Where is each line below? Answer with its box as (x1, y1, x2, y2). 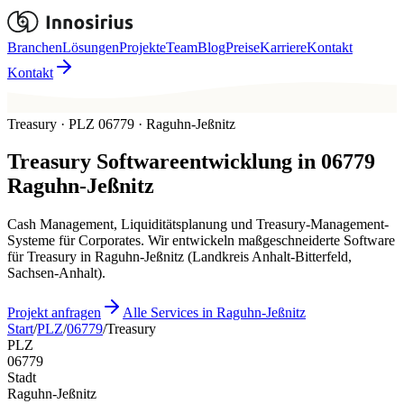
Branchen (7, 40, 62, 55)
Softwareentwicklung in (91, 150, 316, 174)
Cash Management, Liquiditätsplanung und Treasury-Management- (7, 216, 389, 233)
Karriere (260, 40, 307, 55)
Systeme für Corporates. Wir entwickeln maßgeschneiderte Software (7, 233, 395, 249)
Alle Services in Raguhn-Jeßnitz (123, 305, 306, 321)
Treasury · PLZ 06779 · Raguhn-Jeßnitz (7, 115, 235, 132)
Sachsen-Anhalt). (7, 265, 106, 281)
